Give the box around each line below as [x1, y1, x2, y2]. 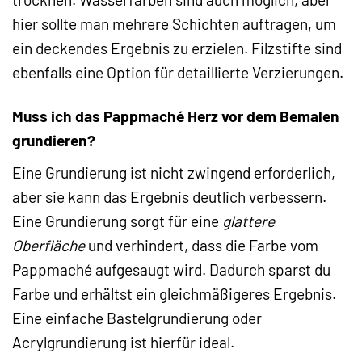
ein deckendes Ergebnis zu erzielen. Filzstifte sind [12, 38, 342, 57]
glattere [222, 212, 275, 231]
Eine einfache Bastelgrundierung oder [12, 309, 262, 328]
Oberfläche [12, 236, 85, 255]
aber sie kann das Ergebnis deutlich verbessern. [12, 187, 326, 207]
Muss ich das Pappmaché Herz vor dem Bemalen [12, 107, 339, 126]
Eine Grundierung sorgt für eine [12, 212, 222, 231]
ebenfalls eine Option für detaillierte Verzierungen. [12, 62, 343, 82]
